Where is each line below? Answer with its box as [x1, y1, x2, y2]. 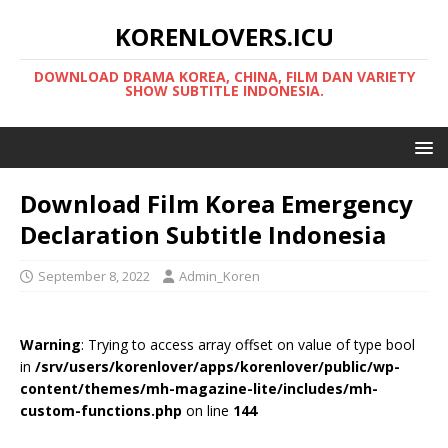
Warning [20, 335, 81, 354]
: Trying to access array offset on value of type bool [81, 335, 415, 354]
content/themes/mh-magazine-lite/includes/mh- [20, 379, 378, 398]
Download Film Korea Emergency [20, 187, 413, 220]
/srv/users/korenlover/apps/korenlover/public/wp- [35, 357, 400, 376]
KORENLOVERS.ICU [114, 20, 334, 53]
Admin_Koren [179, 267, 260, 285]
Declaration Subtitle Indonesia [20, 218, 386, 251]
